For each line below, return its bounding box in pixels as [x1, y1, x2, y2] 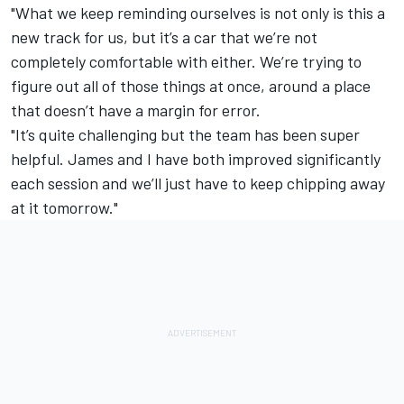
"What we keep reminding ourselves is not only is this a [11, 2, 385, 23]
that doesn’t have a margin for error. [11, 99, 264, 120]
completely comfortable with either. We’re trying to [11, 50, 362, 71]
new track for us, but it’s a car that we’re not [11, 26, 317, 47]
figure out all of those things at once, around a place [11, 75, 371, 96]
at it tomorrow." [11, 197, 118, 217]
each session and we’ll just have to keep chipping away [11, 172, 385, 193]
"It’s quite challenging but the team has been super [11, 124, 360, 144]
